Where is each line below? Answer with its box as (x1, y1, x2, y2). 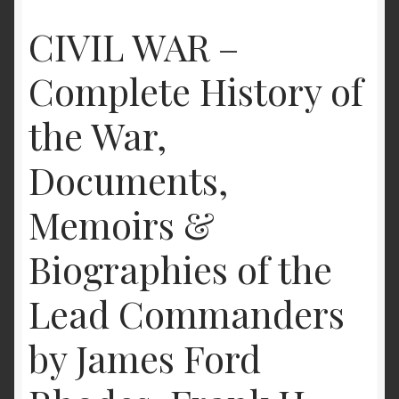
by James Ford (28, 333, 261, 384)
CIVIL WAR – (28, 21, 239, 72)
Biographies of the (28, 244, 332, 295)
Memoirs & (28, 199, 215, 250)
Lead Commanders (28, 289, 345, 339)
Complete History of (28, 66, 363, 117)
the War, (28, 110, 167, 161)
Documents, (28, 155, 228, 206)
